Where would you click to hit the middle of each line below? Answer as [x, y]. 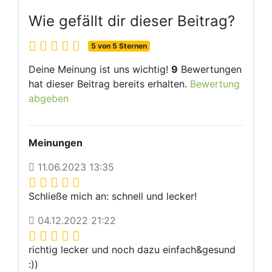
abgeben [49, 99]
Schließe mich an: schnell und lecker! [113, 196]
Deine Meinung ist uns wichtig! [100, 70]
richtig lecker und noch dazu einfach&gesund [132, 250]
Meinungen [56, 143]
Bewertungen [210, 70]
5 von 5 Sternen [119, 46]
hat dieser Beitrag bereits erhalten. [109, 84]
